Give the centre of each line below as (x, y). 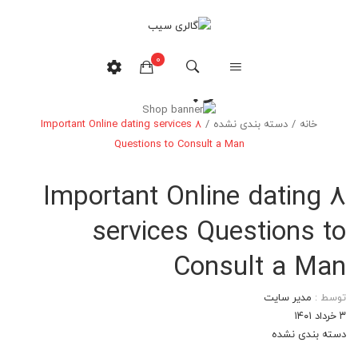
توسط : (329, 297)
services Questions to (219, 231)
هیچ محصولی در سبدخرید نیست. (171, 127)
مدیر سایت (288, 297)
